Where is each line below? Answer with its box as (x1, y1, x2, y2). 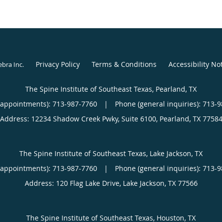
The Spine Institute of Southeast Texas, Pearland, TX (25, 84, 197, 94)
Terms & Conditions (91, 59, 157, 69)
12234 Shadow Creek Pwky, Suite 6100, (31, 113, 160, 123)
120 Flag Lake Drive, (55, 178, 123, 188)
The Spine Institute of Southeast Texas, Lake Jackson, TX (19, 148, 203, 158)
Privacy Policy (35, 59, 80, 69)
